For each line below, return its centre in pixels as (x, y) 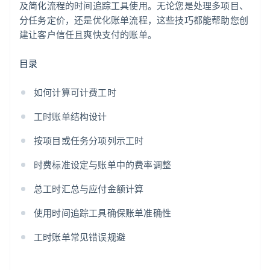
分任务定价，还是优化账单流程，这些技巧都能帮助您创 (134, 20)
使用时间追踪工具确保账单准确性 (102, 213)
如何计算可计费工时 (75, 93)
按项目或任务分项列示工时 (89, 141)
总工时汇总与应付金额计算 (89, 189)
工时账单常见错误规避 (80, 237)
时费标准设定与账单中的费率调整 (102, 165)
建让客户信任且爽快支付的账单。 (88, 35)
